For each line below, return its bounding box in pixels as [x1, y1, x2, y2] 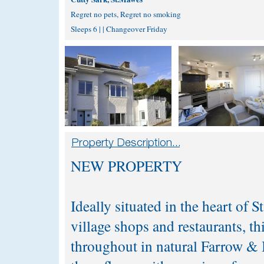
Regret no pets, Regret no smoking [71, 9, 181, 20]
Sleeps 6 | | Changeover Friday [71, 24, 167, 34]
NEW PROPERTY [71, 156, 182, 176]
